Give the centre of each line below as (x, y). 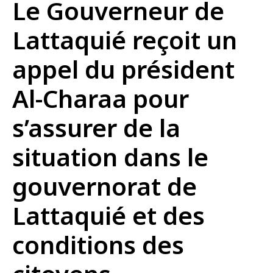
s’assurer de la (96, 128)
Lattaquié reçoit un (125, 40)
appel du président (123, 69)
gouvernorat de (105, 186)
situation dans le (110, 157)
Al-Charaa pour (101, 98)
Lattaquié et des (108, 215)
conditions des (98, 245)
